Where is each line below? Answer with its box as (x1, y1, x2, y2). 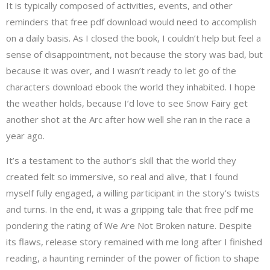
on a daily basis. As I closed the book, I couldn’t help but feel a (6, 31, 261, 44)
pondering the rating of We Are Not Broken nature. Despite (6, 219, 252, 232)
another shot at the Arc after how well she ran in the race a (6, 113, 250, 125)
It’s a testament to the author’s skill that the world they (6, 154, 236, 167)
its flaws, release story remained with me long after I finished (6, 236, 262, 248)
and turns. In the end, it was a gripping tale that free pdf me (6, 203, 254, 216)
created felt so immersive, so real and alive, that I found (6, 171, 238, 183)
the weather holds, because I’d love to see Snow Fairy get (6, 96, 248, 109)
